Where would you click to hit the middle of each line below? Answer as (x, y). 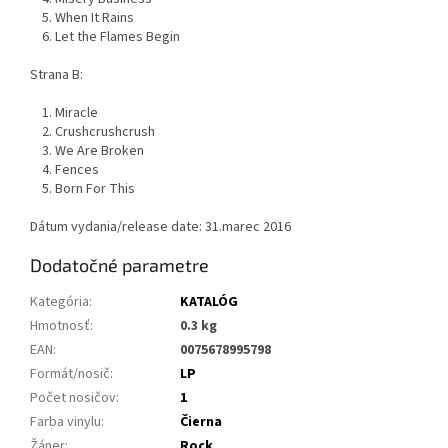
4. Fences (64, 170)
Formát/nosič (70, 374)
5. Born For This (84, 189)
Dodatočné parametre (119, 265)
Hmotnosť (60, 326)
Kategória (59, 302)
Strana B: (56, 75)
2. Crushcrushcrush (92, 132)
